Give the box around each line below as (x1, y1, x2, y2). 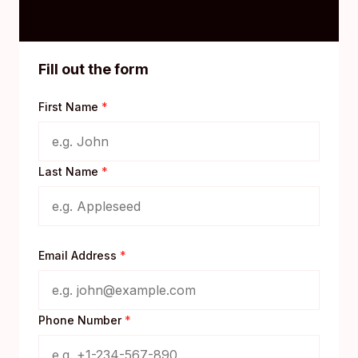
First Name (38, 100, 101, 114)
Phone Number (38, 313, 125, 328)
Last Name (38, 165, 101, 179)
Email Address (38, 249, 120, 263)
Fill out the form (38, 61, 149, 78)
